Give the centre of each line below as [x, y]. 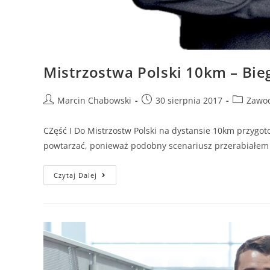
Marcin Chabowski [94, 101]
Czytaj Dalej [75, 175]
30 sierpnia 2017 [189, 101]
